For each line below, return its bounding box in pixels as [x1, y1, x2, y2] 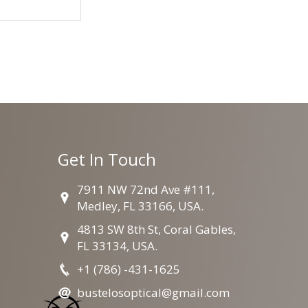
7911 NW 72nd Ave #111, [76, 181, 214, 198]
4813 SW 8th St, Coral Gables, [76, 221, 236, 238]
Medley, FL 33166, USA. [76, 198, 203, 214]
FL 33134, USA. [76, 238, 157, 254]
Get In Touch [57, 148, 156, 171]
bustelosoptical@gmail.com [76, 285, 230, 301]
